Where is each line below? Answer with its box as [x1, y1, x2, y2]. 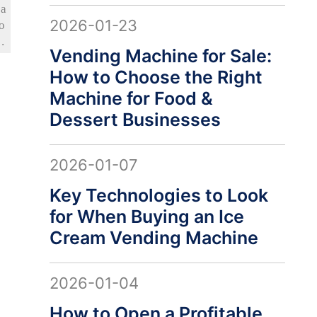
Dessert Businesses [49, 109, 221, 130]
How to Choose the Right [49, 67, 263, 88]
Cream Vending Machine [49, 227, 258, 248]
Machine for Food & [49, 88, 213, 109]
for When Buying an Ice [49, 206, 244, 227]
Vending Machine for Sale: [49, 45, 272, 67]
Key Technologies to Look [49, 185, 268, 206]
